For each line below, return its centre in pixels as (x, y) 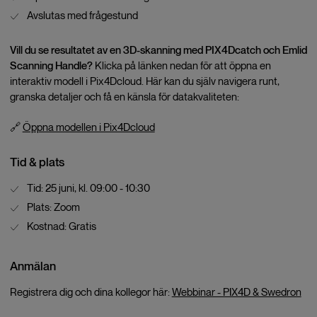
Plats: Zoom (53, 207)
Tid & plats (37, 162)
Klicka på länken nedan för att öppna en (181, 66)
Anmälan (33, 266)
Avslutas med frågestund (82, 16)
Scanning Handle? (51, 66)
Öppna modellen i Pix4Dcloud (88, 127)
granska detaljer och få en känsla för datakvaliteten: (124, 97)
